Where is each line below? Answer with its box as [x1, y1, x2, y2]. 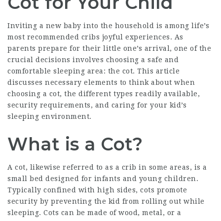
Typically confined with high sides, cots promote [7, 186, 187, 194]
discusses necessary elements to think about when [7, 78, 195, 86]
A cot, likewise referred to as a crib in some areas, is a [7, 163, 207, 171]
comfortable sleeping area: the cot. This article [7, 67, 180, 75]
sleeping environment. [7, 112, 92, 120]
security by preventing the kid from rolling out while [7, 197, 205, 205]
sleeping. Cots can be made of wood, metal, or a [7, 209, 182, 217]
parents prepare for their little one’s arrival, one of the [7, 44, 211, 52]
